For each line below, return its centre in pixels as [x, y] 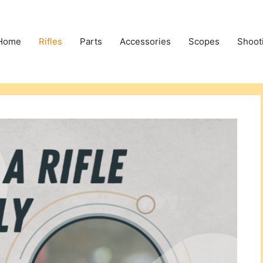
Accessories [145, 41]
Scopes [204, 41]
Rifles [50, 41]
